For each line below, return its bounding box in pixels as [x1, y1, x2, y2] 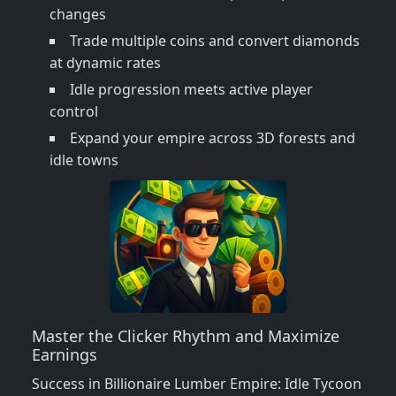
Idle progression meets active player [70, 80, 313, 100]
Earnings [32, 344, 97, 366]
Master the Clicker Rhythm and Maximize [32, 325, 339, 347]
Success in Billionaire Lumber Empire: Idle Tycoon [32, 374, 362, 394]
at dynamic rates [49, 53, 161, 73]
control [49, 102, 98, 122]
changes [49, 4, 106, 25]
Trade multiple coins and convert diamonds [70, 31, 360, 51]
